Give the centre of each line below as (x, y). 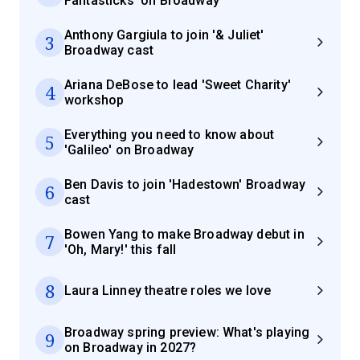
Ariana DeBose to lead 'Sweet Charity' (178, 84)
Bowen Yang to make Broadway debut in (184, 234)
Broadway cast (109, 50)
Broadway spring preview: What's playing (187, 332)
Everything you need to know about (170, 134)
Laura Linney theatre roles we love (168, 291)
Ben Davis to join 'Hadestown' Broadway (185, 184)
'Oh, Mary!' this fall (121, 249)
